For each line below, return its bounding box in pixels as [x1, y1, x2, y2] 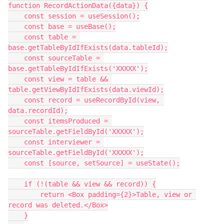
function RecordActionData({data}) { [8, 1, 148, 9]
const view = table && [8, 75, 24, 83]
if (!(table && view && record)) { [8, 180, 24, 188]
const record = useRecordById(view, [8, 96, 24, 104]
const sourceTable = [8, 54, 24, 62]
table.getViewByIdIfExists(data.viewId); [8, 85, 164, 93]
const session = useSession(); [8, 12, 24, 20]
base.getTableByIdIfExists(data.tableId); [8, 43, 168, 51]
